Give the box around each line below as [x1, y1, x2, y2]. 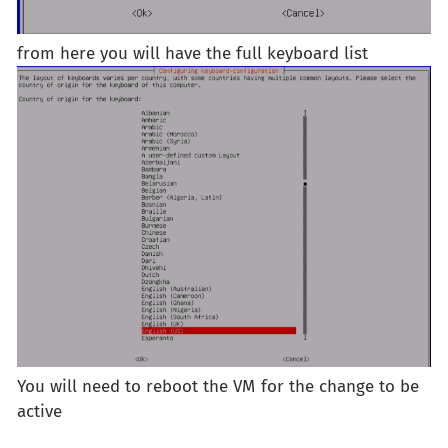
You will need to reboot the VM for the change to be [17, 375, 419, 397]
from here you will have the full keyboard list [17, 43, 368, 65]
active [17, 400, 62, 422]
